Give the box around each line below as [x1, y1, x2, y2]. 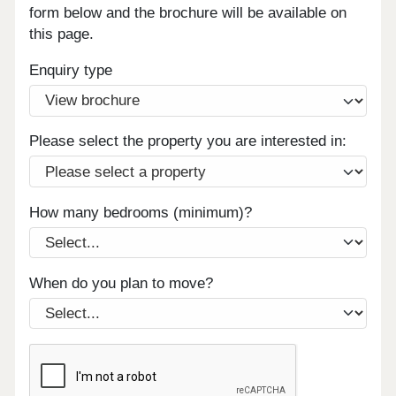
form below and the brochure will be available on [29, 4, 347, 22]
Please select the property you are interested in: [29, 133, 347, 150]
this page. [29, 26, 95, 43]
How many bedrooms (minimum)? [29, 203, 253, 221]
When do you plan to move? [29, 274, 214, 292]
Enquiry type [29, 62, 113, 80]
